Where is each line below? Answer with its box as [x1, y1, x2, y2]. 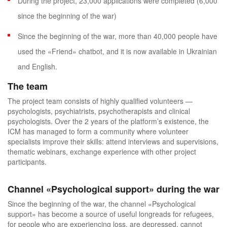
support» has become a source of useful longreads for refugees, [8, 209, 214, 219]
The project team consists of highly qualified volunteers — [8, 96, 193, 106]
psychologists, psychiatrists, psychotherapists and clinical [8, 106, 190, 117]
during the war [157, 182, 219, 196]
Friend [52, 46, 72, 57]
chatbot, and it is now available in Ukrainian [77, 46, 217, 57]
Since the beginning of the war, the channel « [8, 199, 152, 209]
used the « [18, 46, 52, 57]
